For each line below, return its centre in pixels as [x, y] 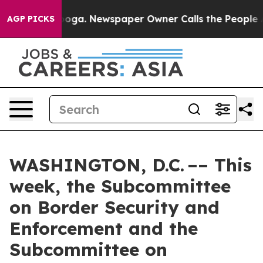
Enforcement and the [104, 228]
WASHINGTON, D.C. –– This [131, 165]
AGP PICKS [31, 19]
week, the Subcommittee [120, 186]
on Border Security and [114, 207]
